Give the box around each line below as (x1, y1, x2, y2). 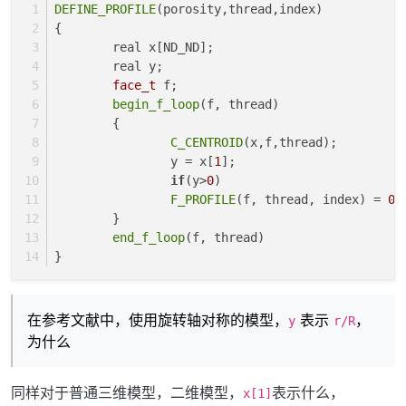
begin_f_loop (112, 96, 199, 111)
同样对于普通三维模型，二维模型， (11, 382, 243, 401)
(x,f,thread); (243, 134, 337, 150)
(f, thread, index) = (236, 191, 388, 207)
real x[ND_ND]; (112, 39, 221, 54)
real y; (112, 58, 163, 73)
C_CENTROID (170, 134, 243, 150)
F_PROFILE (170, 191, 236, 207)
